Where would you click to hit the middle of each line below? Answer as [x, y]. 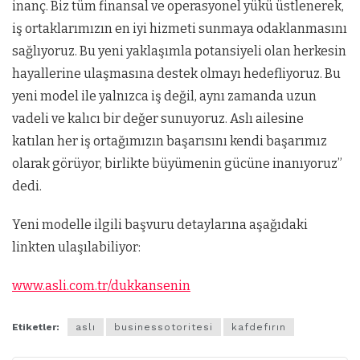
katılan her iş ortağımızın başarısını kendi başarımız [170, 141]
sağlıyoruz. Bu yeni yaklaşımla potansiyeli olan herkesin [179, 51]
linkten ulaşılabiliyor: [76, 247]
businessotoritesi [164, 327]
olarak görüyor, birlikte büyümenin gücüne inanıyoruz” [177, 164]
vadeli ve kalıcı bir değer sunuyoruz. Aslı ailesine [158, 119]
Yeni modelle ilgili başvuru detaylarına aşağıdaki [160, 225]
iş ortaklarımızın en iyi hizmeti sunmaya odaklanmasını [180, 29]
